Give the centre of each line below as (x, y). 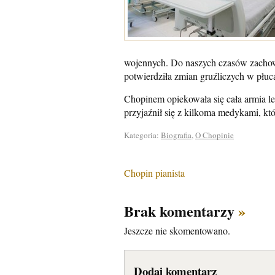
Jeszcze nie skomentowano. (177, 230)
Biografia (176, 135)
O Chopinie (215, 135)
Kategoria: (142, 135)
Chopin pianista (154, 173)
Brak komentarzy (181, 211)
